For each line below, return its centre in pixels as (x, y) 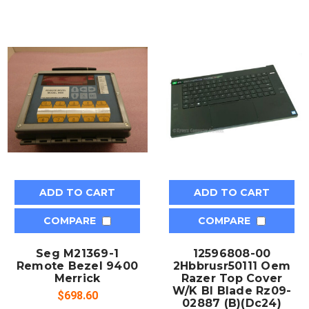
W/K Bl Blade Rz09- (232, 290)
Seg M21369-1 (77, 253)
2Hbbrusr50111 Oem (232, 266)
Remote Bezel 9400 (77, 266)
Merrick (77, 278)
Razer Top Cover (232, 278)
